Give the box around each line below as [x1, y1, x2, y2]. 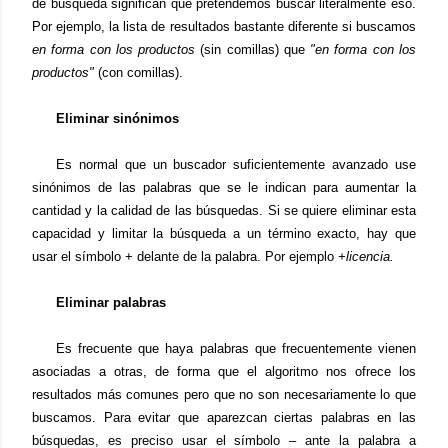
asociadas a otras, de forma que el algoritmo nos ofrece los [32, 364, 416, 379]
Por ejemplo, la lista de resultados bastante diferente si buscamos [32, 19, 416, 34]
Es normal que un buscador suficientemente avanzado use [56, 157, 416, 172]
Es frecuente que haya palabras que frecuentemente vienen [56, 341, 416, 356]
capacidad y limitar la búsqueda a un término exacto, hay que [32, 226, 416, 241]
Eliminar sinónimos [56, 111, 179, 126]
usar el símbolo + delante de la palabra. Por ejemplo [32, 249, 338, 264]
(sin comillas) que [200, 42, 311, 57]
